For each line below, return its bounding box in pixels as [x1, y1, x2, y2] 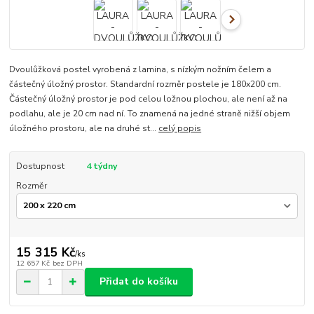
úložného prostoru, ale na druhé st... [9, 122, 159, 134]
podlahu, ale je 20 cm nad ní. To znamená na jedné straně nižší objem [9, 107, 291, 119]
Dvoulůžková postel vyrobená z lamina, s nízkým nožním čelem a [9, 63, 272, 75]
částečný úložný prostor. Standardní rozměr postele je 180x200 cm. [9, 78, 282, 90]
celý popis [158, 122, 202, 134]
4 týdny [86, 160, 117, 172]
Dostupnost [15, 160, 64, 172]
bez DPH [52, 257, 83, 268]
